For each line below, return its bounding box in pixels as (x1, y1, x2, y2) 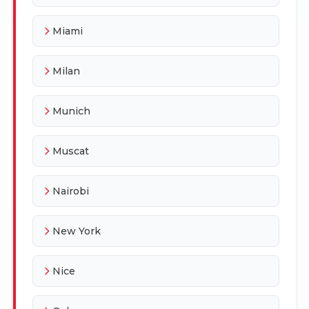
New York (52, 224, 101, 237)
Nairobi (52, 184, 89, 197)
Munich (52, 104, 90, 117)
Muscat (52, 144, 89, 157)
